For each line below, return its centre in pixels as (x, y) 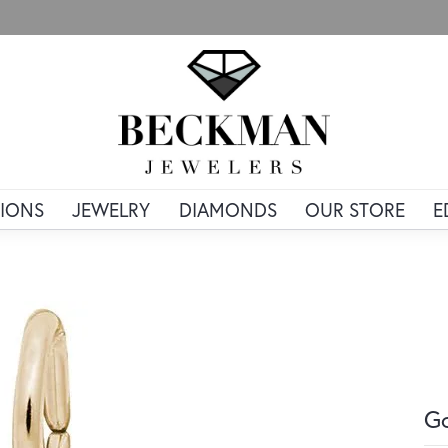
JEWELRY (111, 210)
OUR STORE (354, 210)
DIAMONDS (227, 210)
